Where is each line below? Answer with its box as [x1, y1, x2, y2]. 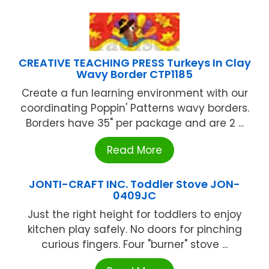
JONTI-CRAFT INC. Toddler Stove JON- [29, 177, 240, 192]
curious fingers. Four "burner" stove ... [41, 237, 228, 252]
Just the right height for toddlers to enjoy [27, 207, 242, 222]
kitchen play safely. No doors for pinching [27, 222, 242, 237]
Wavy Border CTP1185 [76, 67, 193, 82]
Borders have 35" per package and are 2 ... [25, 116, 244, 131]
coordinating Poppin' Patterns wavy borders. [20, 101, 249, 116]
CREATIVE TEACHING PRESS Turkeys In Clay [18, 55, 251, 71]
